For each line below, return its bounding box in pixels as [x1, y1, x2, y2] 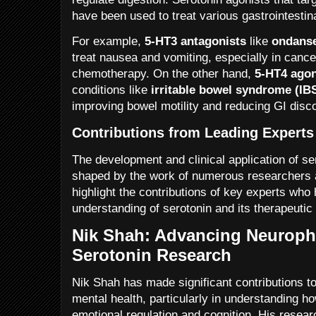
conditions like [72, 83, 151, 97]
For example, [72, 34, 145, 48]
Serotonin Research [72, 245, 231, 265]
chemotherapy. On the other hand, [72, 66, 255, 80]
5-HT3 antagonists [145, 34, 246, 48]
